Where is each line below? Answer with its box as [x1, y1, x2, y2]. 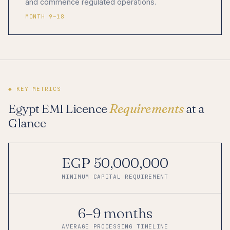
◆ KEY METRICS [8, 85, 61, 93]
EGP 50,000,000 [62, 154, 168, 172]
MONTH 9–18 [25, 13, 65, 21]
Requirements [109, 101, 184, 117]
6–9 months [78, 204, 152, 222]
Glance [8, 116, 46, 131]
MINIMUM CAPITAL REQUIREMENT [62, 172, 168, 180]
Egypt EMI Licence [8, 101, 110, 117]
